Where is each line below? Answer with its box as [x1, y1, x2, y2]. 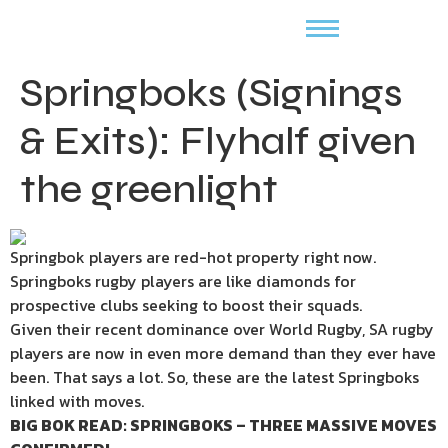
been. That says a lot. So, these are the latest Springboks [10, 365, 419, 389]
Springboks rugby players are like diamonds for [10, 269, 356, 293]
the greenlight [20, 165, 278, 213]
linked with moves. [10, 389, 144, 413]
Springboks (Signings [20, 69, 403, 117]
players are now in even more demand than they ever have [10, 341, 436, 365]
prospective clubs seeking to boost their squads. [10, 293, 362, 317]
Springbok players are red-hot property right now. [10, 245, 376, 269]
